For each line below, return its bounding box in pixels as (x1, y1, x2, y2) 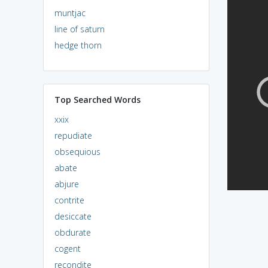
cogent (54, 242, 81, 254)
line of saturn (54, 23, 105, 35)
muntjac (54, 7, 86, 19)
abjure (54, 178, 79, 190)
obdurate (54, 226, 91, 238)
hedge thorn (54, 39, 102, 51)
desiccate (54, 210, 92, 222)
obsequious (54, 145, 100, 157)
